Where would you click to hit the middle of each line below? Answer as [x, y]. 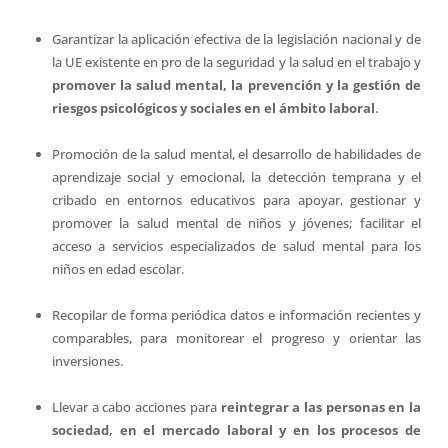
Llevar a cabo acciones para [136, 406]
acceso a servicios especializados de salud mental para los [236, 245]
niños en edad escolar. [117, 268]
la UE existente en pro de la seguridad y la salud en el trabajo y [236, 61]
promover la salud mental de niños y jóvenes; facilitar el [236, 222]
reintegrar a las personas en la [321, 406]
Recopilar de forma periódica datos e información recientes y [236, 314]
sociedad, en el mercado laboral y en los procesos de [236, 429]
